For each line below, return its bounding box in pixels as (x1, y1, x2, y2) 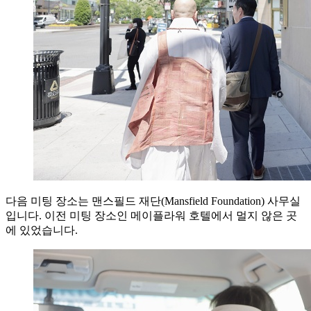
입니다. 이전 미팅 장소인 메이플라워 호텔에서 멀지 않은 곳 (6, 209, 297, 221)
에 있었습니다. (6, 224, 78, 236)
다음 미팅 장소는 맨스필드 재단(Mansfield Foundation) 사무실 (6, 194, 301, 207)
